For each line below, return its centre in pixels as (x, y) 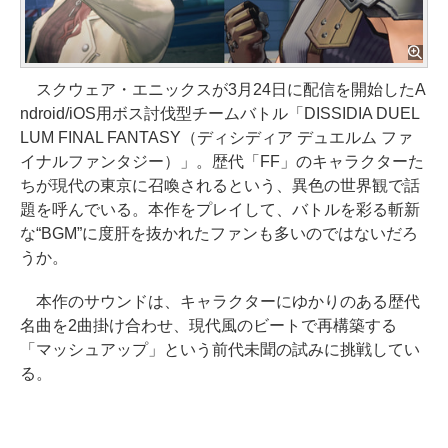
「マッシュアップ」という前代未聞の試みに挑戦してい (220, 350)
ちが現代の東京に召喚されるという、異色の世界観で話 (220, 186)
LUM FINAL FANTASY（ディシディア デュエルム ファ (216, 138)
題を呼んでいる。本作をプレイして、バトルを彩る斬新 (220, 210)
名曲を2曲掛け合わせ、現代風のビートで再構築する (208, 326)
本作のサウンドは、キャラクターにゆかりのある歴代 (220, 302)
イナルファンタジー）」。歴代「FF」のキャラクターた (222, 162)
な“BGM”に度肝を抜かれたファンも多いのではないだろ (219, 234)
